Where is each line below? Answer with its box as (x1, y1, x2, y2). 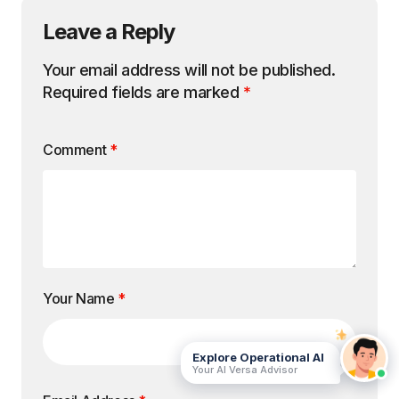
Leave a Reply (43, 19, 175, 45)
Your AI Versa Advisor (192, 362, 297, 376)
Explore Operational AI (192, 350, 324, 364)
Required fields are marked (43, 83, 243, 102)
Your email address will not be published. (43, 61, 336, 79)
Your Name (43, 289, 118, 307)
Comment (43, 141, 110, 159)
